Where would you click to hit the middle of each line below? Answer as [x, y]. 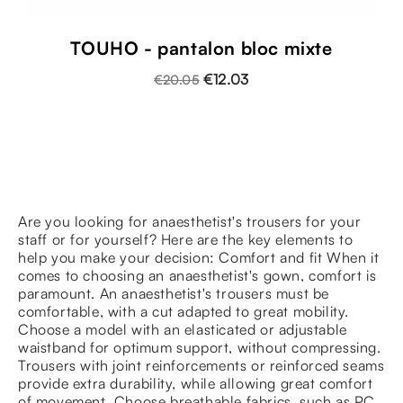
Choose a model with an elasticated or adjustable [183, 329]
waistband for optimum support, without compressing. [200, 347]
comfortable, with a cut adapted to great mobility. [184, 311]
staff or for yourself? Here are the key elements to [186, 239]
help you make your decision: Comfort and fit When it [199, 257]
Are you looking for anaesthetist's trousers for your [190, 221]
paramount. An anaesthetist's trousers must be [174, 293]
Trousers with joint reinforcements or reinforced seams [201, 365]
